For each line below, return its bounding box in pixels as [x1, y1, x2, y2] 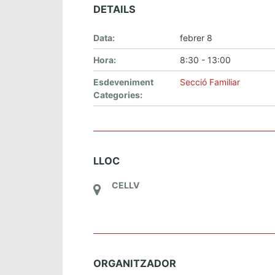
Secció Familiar [180, 77, 240, 87]
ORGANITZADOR [93, 257, 176, 269]
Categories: [93, 90, 142, 100]
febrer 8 [180, 33, 212, 43]
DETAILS [93, 3, 136, 15]
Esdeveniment [93, 77, 153, 87]
